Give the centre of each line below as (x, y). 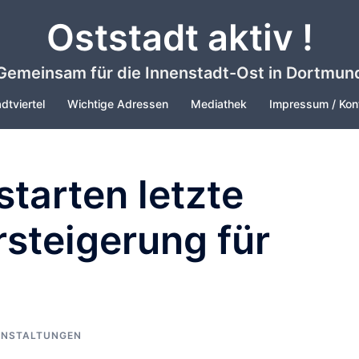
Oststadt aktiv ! (179, 37)
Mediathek (219, 104)
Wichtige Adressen (118, 104)
